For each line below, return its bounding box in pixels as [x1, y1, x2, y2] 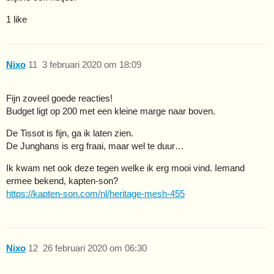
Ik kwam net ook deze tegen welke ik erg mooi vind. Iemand [6, 162, 245, 173]
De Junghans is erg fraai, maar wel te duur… [6, 140, 184, 151]
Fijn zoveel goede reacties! [6, 92, 113, 103]
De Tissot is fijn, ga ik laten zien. [6, 127, 133, 138]
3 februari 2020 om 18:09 [42, 59, 141, 70]
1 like [6, 13, 27, 24]
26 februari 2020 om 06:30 [42, 243, 147, 254]
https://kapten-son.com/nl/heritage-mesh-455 [6, 188, 185, 199]
